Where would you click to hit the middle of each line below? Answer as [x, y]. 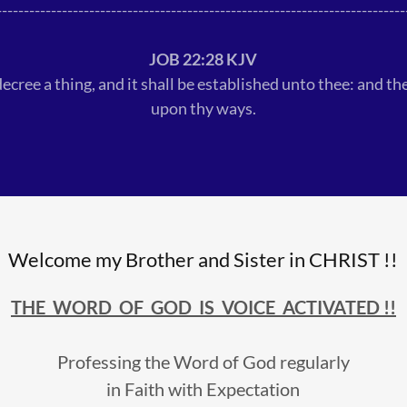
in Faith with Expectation [203, 388]
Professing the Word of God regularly [203, 361]
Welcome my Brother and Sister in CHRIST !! [203, 259]
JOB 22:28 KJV [203, 59]
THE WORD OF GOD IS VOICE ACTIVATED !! [203, 307]
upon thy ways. [203, 108]
